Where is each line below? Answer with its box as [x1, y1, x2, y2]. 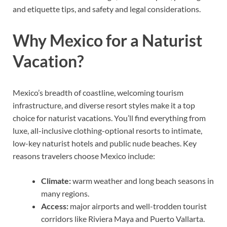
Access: [41, 201, 68, 211]
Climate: [41, 176, 71, 186]
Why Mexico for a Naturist [13, 30, 202, 51]
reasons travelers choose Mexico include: [13, 151, 155, 161]
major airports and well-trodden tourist [68, 201, 207, 211]
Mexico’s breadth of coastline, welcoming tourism [13, 88, 183, 98]
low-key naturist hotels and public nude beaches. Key [13, 138, 197, 148]
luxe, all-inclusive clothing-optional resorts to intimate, [13, 126, 202, 136]
